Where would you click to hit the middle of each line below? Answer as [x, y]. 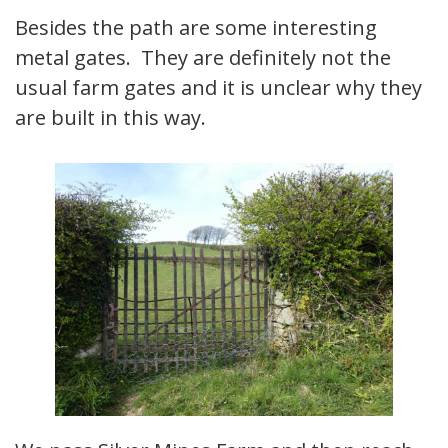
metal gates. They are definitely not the [203, 57]
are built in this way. [110, 117]
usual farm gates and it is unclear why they [218, 87]
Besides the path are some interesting [196, 27]
